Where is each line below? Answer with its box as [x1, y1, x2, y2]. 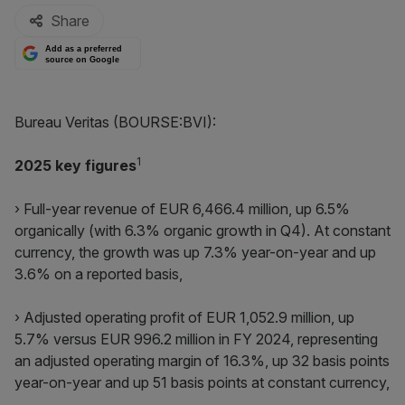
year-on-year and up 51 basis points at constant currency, [14, 373, 390, 391]
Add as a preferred [45, 44, 123, 54]
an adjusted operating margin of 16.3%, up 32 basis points [14, 352, 390, 370]
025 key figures [24, 156, 137, 174]
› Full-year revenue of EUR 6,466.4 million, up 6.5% [14, 200, 350, 218]
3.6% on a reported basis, [14, 265, 183, 283]
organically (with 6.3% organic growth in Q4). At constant [14, 221, 391, 240]
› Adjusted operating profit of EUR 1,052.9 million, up [14, 308, 354, 326]
